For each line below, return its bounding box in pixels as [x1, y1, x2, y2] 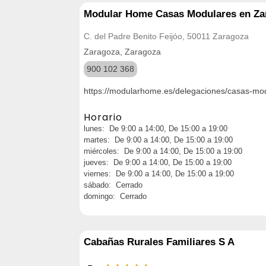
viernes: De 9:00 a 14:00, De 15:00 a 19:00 [84, 169, 234, 178]
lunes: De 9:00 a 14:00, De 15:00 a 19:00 [84, 123, 227, 133]
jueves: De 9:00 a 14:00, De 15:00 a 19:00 [84, 157, 232, 167]
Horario [84, 110, 122, 124]
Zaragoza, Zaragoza [84, 46, 161, 56]
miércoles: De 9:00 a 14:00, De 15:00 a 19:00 [84, 146, 242, 156]
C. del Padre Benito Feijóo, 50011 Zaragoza [84, 31, 249, 41]
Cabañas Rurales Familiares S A [84, 236, 235, 248]
